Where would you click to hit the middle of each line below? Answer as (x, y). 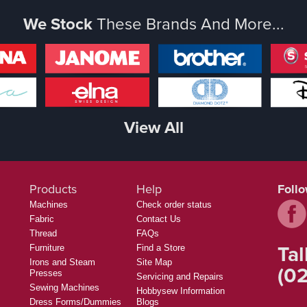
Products (53, 189)
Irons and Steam (62, 262)
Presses (46, 273)
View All (153, 128)
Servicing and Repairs (180, 277)
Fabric (42, 219)
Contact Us (159, 219)
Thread (43, 234)
